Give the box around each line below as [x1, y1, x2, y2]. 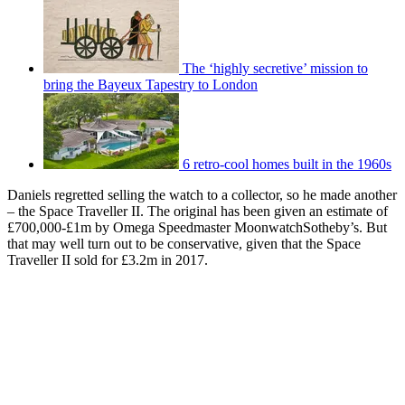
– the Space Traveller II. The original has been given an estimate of [7, 203, 388, 219]
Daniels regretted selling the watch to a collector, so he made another [7, 187, 397, 202]
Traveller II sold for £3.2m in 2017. [7, 252, 208, 268]
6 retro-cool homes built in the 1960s [183, 156, 391, 172]
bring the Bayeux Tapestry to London [43, 77, 258, 92]
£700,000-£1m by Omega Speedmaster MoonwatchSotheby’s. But [7, 220, 387, 235]
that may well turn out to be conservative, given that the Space [7, 236, 361, 251]
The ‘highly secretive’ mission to [183, 61, 368, 76]
